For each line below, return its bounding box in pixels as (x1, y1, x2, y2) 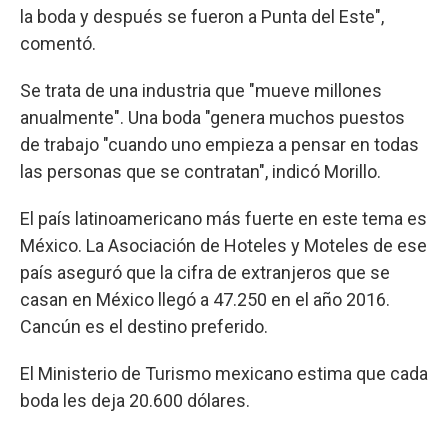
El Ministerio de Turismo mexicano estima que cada (20, 362, 428, 384)
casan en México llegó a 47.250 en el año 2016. (20, 288, 390, 310)
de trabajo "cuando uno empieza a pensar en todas (20, 133, 419, 155)
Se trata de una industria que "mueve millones (20, 79, 382, 101)
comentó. (20, 32, 96, 54)
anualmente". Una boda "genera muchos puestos (20, 106, 405, 128)
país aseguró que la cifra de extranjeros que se (20, 261, 390, 283)
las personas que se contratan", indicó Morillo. (20, 160, 381, 182)
